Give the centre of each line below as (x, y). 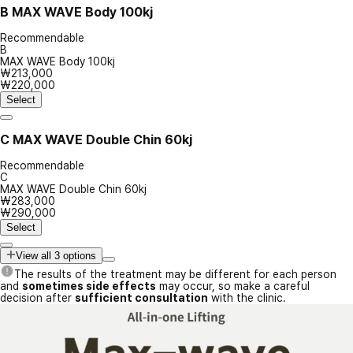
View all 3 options (56, 255)
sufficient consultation (141, 297)
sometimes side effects (89, 286)
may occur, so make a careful (233, 286)
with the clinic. (247, 297)
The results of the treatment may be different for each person (175, 274)
